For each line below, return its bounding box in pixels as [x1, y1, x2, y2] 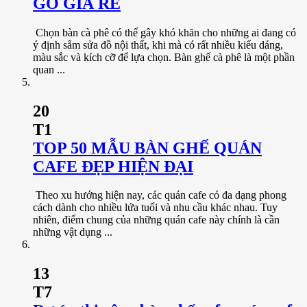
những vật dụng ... [33, 226, 112, 238]
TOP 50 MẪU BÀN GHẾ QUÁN [33, 138, 262, 157]
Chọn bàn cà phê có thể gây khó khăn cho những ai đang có [33, 26, 296, 38]
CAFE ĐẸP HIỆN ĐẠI [33, 157, 193, 175]
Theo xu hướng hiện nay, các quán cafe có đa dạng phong [33, 189, 286, 201]
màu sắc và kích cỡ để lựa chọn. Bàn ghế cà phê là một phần [33, 51, 295, 63]
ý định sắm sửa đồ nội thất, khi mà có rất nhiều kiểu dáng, [33, 38, 283, 51]
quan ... [33, 63, 65, 75]
